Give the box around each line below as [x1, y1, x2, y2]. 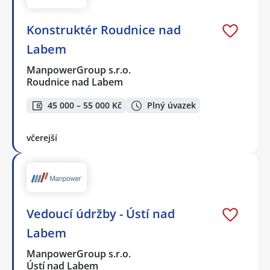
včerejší [27, 132, 57, 144]
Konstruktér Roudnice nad [27, 21, 181, 38]
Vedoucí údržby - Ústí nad [27, 205, 175, 222]
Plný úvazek [147, 99, 196, 111]
